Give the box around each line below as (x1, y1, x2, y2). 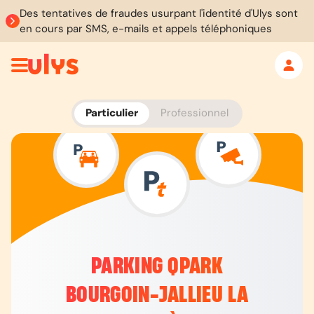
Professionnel (161, 106, 228, 120)
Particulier (86, 106, 138, 120)
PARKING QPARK (90, 255, 224, 278)
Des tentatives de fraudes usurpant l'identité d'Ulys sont (20, 6, 298, 20)
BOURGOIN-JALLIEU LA (66, 284, 248, 307)
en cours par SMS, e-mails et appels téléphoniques (20, 22, 272, 36)
